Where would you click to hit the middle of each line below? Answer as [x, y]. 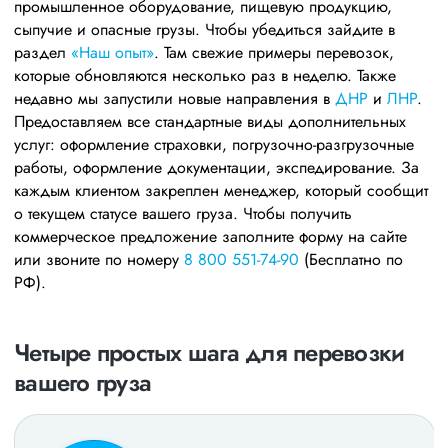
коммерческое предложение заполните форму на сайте [210, 236]
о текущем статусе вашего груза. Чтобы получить [183, 213]
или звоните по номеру [99, 259]
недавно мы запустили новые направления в [174, 98]
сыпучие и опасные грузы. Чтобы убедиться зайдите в [204, 29]
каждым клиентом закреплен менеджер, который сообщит [221, 190]
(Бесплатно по [351, 259]
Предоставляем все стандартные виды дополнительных [210, 121]
